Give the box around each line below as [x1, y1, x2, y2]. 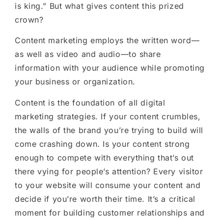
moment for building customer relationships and [15, 207, 205, 218]
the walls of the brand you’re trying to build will [15, 125, 203, 135]
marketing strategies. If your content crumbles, [15, 111, 201, 121]
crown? [15, 15, 44, 25]
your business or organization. [15, 77, 138, 87]
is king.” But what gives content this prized [15, 1, 184, 11]
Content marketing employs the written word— [15, 35, 200, 46]
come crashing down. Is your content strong [15, 138, 190, 149]
